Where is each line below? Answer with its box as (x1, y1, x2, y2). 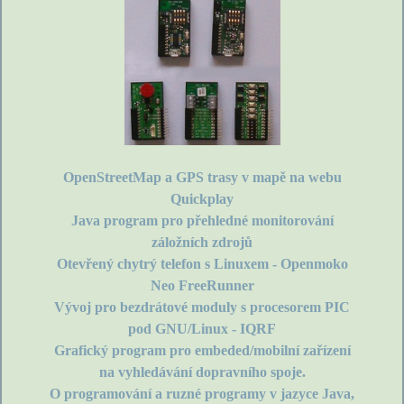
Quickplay (170, 191, 234, 207)
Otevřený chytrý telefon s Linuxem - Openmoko (56, 256, 348, 272)
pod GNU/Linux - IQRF (128, 321, 276, 337)
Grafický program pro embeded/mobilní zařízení (53, 343, 351, 359)
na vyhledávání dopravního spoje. (98, 364, 306, 381)
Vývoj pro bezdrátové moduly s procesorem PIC (54, 299, 350, 316)
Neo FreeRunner (150, 278, 254, 294)
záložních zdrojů (151, 234, 252, 251)
